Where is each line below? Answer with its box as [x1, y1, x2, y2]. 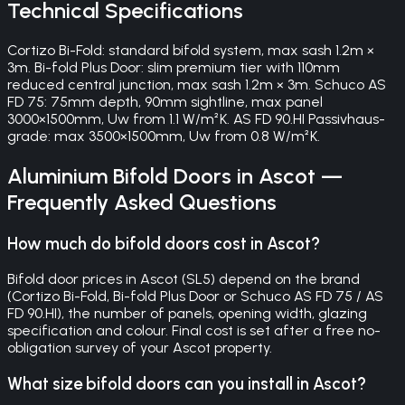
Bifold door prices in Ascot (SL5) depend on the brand [7, 270, 360, 288]
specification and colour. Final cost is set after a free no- [7, 322, 381, 340]
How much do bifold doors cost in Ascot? [7, 232, 320, 254]
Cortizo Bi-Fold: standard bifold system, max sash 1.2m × [7, 41, 374, 59]
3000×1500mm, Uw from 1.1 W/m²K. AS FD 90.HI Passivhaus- [7, 109, 385, 127]
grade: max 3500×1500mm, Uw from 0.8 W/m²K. [7, 127, 320, 145]
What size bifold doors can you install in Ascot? [7, 373, 366, 395]
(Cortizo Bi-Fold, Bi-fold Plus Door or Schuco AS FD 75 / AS [7, 287, 383, 306]
